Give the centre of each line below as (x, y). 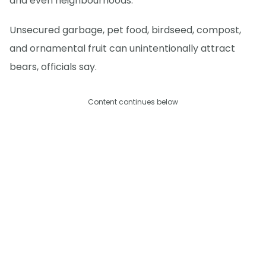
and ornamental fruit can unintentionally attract (122, 48)
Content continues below (133, 102)
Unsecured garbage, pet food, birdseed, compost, (125, 30)
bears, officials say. (53, 66)
